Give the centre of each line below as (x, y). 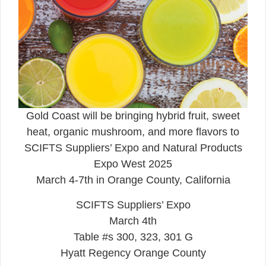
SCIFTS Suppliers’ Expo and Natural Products (133, 148)
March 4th (133, 221)
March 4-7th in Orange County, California (133, 180)
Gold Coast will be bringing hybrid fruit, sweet (133, 116)
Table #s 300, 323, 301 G (133, 237)
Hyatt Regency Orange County (133, 253)
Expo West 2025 (133, 164)
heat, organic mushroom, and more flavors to (133, 132)
